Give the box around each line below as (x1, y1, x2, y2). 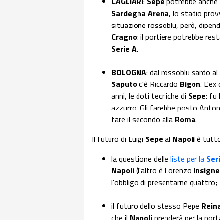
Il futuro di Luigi (92, 133, 145, 145)
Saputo (111, 78, 137, 90)
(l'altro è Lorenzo (136, 165, 193, 176)
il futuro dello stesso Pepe (111, 200, 201, 212)
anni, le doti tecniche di (111, 90, 188, 102)
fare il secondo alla (111, 113, 175, 125)
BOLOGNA (111, 66, 146, 78)
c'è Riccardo (137, 78, 180, 90)
